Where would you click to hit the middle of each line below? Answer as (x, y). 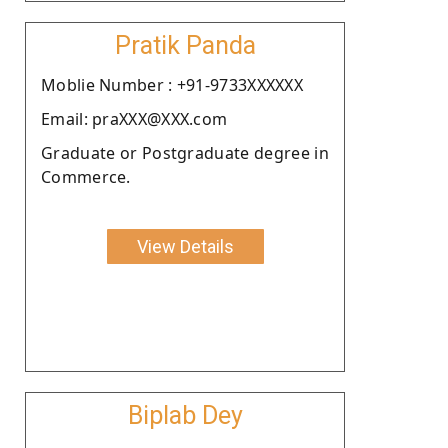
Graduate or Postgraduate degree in (185, 152)
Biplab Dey (185, 415)
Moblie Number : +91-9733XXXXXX (172, 84)
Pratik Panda (185, 45)
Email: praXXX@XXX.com (134, 118)
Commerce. (86, 176)
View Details (185, 246)
